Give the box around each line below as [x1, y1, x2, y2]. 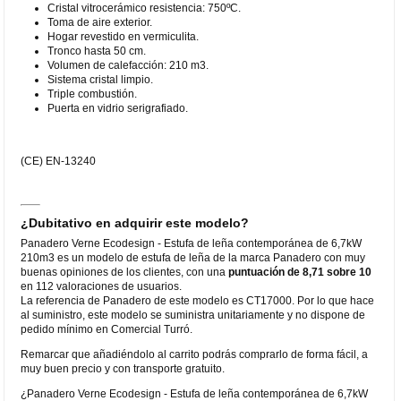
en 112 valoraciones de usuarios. [21, 279, 183, 293]
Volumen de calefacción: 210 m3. [47, 58, 209, 72]
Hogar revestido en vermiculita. [47, 30, 200, 43]
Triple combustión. [47, 87, 138, 100]
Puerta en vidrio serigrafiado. [47, 101, 189, 115]
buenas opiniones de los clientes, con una [21, 265, 229, 278]
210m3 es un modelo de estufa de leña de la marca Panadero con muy [21, 251, 366, 264]
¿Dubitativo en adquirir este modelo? [21, 215, 250, 230]
